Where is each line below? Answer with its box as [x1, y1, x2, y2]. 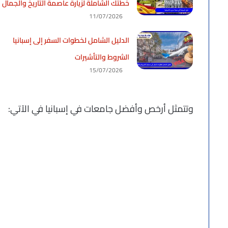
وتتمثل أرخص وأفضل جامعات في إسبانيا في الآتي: [8, 100, 193, 118]
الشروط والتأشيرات [75, 50, 130, 64]
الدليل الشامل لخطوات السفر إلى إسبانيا [13, 34, 130, 47]
